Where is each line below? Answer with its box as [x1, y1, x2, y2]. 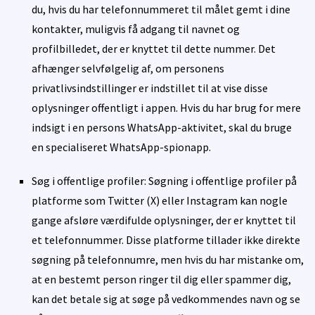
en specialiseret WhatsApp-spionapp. [32, 139, 211, 154]
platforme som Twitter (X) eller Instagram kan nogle [32, 193, 288, 207]
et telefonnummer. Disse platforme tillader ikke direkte [32, 232, 300, 247]
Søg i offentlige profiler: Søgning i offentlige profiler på [32, 173, 297, 188]
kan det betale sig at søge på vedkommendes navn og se [32, 291, 300, 306]
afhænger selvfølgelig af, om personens [32, 60, 224, 75]
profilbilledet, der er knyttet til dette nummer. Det [32, 41, 276, 56]
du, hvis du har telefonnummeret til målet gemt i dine [32, 1, 290, 16]
